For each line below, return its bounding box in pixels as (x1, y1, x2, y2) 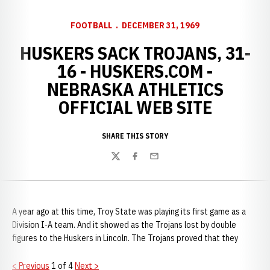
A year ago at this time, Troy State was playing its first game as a (12, 206, 246, 217)
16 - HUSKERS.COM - (57, 59, 213, 83)
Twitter (110, 156, 139, 169)
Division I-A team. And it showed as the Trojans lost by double (12, 219, 236, 230)
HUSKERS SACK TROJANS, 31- (19, 41, 251, 64)
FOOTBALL (71, 20, 112, 31)
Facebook (130, 156, 167, 169)
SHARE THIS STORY (102, 131, 168, 140)
